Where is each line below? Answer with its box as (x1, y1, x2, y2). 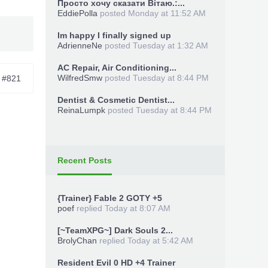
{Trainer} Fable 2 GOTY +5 (57, 193, 162, 203)
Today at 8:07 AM (105, 203, 170, 213)
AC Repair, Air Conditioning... (57, 63, 176, 72)
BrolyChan (57, 236, 97, 245)
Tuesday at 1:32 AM (133, 41, 208, 50)
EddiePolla (57, 8, 98, 18)
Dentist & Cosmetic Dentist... (57, 95, 175, 105)
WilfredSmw (57, 73, 102, 83)
